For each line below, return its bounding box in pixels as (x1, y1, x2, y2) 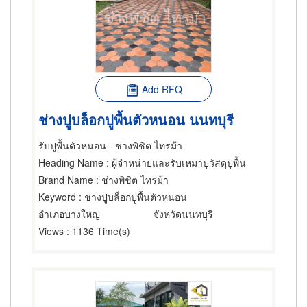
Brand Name (38, 173, 93, 186)
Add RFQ (141, 82, 182, 96)
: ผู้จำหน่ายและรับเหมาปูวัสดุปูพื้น (103, 156, 246, 169)
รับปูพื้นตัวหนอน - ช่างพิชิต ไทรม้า (38, 138, 182, 152)
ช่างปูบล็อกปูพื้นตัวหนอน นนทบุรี (38, 109, 234, 130)
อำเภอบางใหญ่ (38, 207, 100, 221)
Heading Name (38, 156, 103, 169)
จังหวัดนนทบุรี (153, 207, 213, 221)
